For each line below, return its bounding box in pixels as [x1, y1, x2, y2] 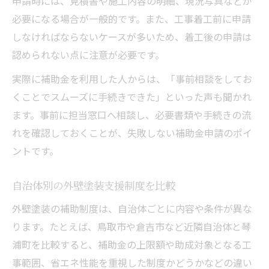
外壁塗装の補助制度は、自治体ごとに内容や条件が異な [12, 201, 252, 216]
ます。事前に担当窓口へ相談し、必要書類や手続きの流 [12, 107, 251, 122]
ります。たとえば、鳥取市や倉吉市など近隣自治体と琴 [12, 219, 251, 234]
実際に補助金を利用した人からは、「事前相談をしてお [12, 71, 252, 86]
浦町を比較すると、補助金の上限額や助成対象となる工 [12, 237, 252, 252]
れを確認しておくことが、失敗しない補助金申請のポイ [12, 125, 252, 140]
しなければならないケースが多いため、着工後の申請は [12, 29, 252, 44]
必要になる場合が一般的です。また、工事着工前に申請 [12, 11, 251, 26]
